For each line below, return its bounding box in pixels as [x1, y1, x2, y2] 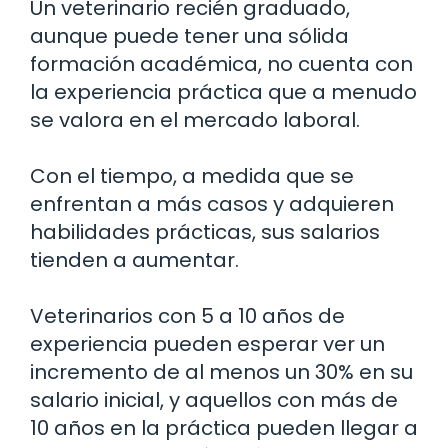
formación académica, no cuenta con [30, 50, 413, 79]
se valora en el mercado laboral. [30, 106, 360, 135]
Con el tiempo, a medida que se [30, 162, 354, 191]
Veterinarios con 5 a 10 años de [30, 302, 345, 331]
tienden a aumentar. [30, 246, 239, 275]
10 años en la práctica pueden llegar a [30, 414, 418, 443]
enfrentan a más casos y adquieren [30, 190, 394, 219]
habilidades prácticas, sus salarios [30, 218, 380, 247]
